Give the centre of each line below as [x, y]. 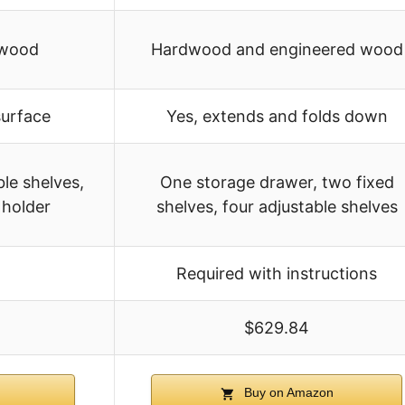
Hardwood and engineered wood [277, 50]
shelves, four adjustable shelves [277, 207]
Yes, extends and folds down [277, 117]
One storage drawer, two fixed [277, 183]
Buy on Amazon [287, 393]
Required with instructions [277, 274]
